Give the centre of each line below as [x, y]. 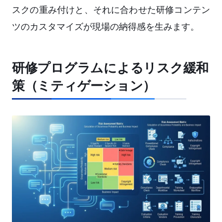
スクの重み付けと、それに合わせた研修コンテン [111, 10]
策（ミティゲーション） [84, 86]
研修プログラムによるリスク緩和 [111, 68]
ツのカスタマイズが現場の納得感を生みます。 [106, 27]
